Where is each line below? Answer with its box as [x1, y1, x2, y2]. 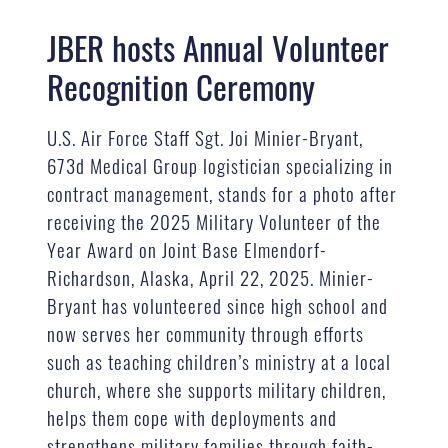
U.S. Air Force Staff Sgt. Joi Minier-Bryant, [47, 122, 364, 151]
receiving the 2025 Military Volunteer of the [47, 206, 382, 235]
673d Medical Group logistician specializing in [47, 150, 394, 179]
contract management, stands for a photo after [47, 178, 398, 207]
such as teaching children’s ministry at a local [47, 346, 392, 375]
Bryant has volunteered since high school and [47, 290, 389, 319]
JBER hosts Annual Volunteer [47, 23, 390, 73]
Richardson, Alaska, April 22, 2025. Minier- [47, 262, 375, 291]
